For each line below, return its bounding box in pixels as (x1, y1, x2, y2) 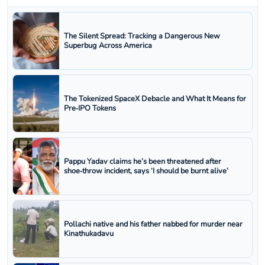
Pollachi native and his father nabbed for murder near (64, 219, 243, 230)
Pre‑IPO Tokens (64, 103, 116, 114)
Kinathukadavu (64, 228, 114, 240)
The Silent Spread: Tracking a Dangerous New (64, 31, 220, 42)
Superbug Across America (64, 40, 152, 51)
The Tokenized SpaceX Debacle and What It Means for (64, 93, 246, 105)
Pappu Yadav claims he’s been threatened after (64, 156, 221, 167)
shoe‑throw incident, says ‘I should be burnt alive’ (64, 166, 228, 177)
